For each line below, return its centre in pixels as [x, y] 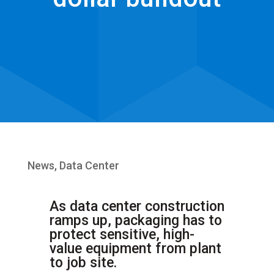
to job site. [83, 262]
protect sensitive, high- [122, 234]
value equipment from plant [135, 248]
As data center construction [137, 206]
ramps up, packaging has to [135, 220]
